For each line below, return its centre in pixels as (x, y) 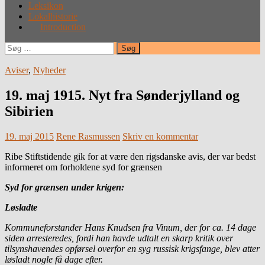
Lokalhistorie (53, 16)
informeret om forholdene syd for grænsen (83, 167)
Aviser (17, 70)
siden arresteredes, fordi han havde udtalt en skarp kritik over (119, 238)
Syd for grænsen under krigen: (64, 187)
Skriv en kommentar (160, 136)
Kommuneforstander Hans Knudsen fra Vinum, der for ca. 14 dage (130, 227)
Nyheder (49, 70)
